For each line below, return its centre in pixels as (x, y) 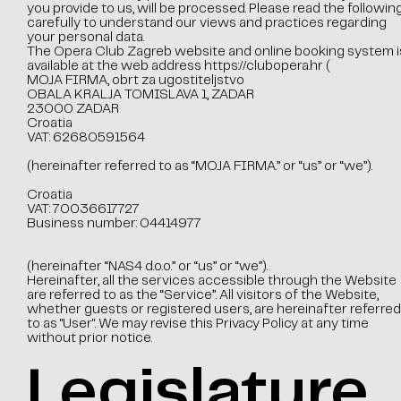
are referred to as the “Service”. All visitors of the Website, (202, 295)
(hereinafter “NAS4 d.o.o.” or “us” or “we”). (147, 267)
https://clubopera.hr (263, 66)
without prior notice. (89, 338)
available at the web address (115, 66)
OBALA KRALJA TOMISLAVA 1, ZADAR (140, 95)
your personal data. (85, 38)
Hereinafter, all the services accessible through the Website (211, 281)
